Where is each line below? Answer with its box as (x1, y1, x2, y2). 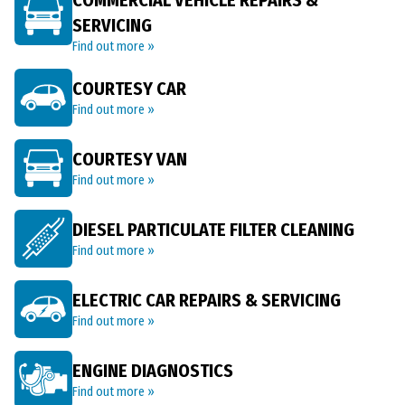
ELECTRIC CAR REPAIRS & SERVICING (72, 289, 341, 311)
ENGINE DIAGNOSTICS (72, 360, 233, 381)
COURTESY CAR (72, 78, 186, 99)
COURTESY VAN (72, 148, 187, 170)
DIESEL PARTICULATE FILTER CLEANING (72, 219, 354, 240)
